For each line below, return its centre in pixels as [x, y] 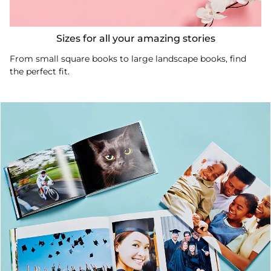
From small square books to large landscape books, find [128, 59]
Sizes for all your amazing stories [135, 39]
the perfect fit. [40, 72]
